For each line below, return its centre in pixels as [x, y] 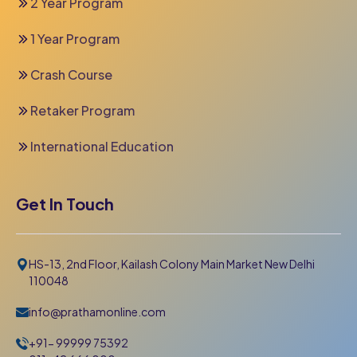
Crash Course [71, 75]
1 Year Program [75, 39]
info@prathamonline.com [97, 312]
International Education [102, 147]
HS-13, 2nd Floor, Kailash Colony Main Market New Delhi [172, 264]
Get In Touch [65, 204]
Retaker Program [82, 111]
